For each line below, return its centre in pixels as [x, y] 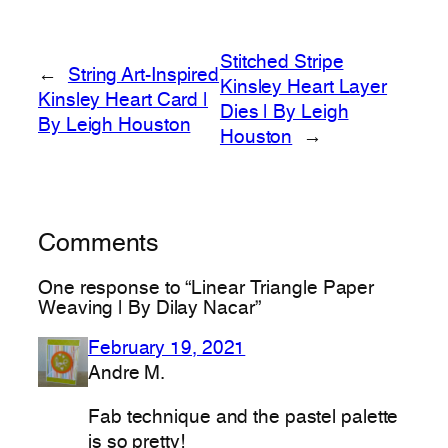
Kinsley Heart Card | [123, 100]
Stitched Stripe [281, 63]
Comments [99, 245]
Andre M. [127, 374]
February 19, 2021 [167, 349]
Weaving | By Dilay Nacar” [149, 308]
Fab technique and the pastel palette [243, 417]
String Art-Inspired [143, 75]
